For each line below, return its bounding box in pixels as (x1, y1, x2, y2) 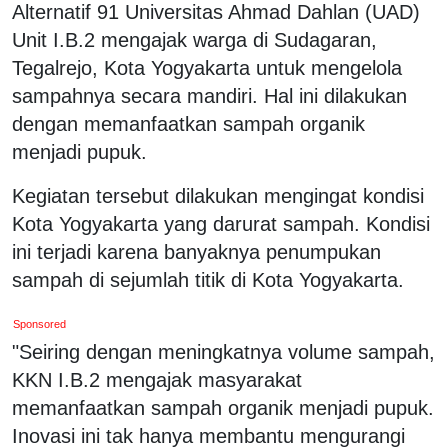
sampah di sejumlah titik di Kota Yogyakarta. (12, 268, 410, 291)
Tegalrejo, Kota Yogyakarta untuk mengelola (12, 56, 402, 79)
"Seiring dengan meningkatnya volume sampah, (12, 340, 435, 363)
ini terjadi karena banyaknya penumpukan (12, 240, 381, 263)
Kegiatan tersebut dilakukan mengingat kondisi (12, 184, 424, 207)
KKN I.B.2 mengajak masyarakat (12, 368, 302, 391)
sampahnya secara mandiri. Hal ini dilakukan (12, 84, 407, 107)
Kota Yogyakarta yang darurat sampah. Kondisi (12, 212, 430, 235)
